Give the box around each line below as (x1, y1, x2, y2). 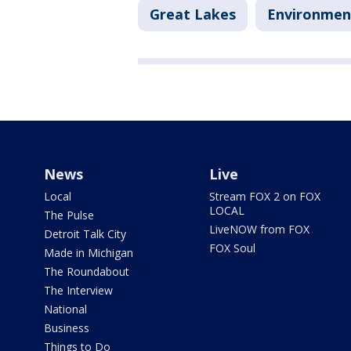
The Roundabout (44, 264, 129, 280)
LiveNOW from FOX (208, 222, 309, 237)
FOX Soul (208, 241, 255, 256)
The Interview (44, 283, 113, 299)
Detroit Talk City (44, 226, 126, 242)
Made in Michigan (44, 245, 133, 261)
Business (44, 320, 89, 336)
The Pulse (44, 208, 94, 223)
